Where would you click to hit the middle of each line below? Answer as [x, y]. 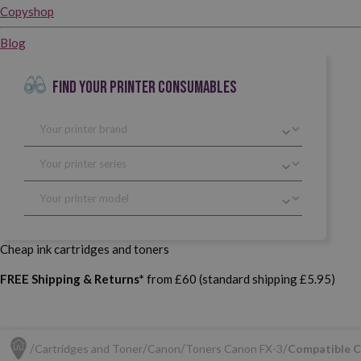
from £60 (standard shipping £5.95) [240, 278]
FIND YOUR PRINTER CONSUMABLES [144, 87]
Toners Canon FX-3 [234, 348]
